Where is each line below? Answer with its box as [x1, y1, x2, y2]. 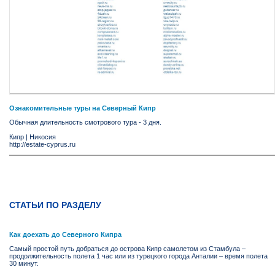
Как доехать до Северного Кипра [9, 231, 122, 239]
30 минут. [9, 260, 39, 268]
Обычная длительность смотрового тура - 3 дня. [9, 118, 161, 126]
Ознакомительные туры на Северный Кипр [9, 104, 156, 112]
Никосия [29, 133, 56, 141]
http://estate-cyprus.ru [9, 141, 76, 149]
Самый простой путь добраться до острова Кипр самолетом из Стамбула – [9, 245, 246, 253]
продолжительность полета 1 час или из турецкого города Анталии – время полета [9, 252, 268, 260]
